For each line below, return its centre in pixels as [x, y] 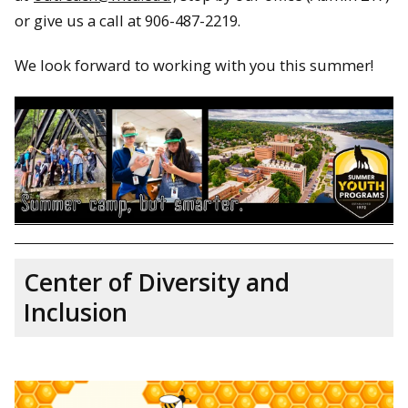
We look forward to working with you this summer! [194, 65]
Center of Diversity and [157, 282]
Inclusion [76, 312]
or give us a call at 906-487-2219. [127, 20]
